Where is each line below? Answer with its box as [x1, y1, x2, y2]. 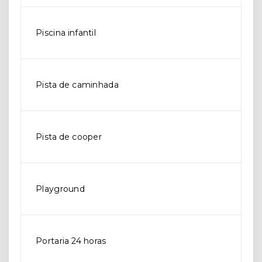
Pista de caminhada [36, 80, 119, 90]
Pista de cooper [36, 132, 102, 142]
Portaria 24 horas [36, 236, 106, 246]
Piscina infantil [36, 27, 96, 38]
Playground [36, 184, 85, 194]
